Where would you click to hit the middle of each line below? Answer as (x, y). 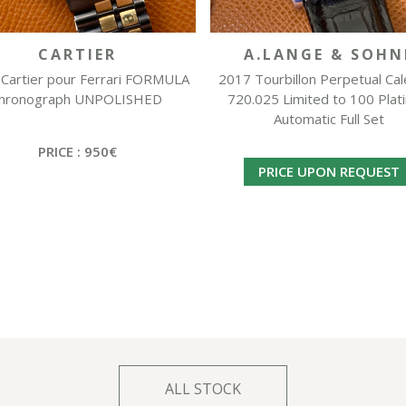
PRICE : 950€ (77, 152)
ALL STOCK (203, 389)
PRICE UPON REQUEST (329, 172)
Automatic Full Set (329, 119)
